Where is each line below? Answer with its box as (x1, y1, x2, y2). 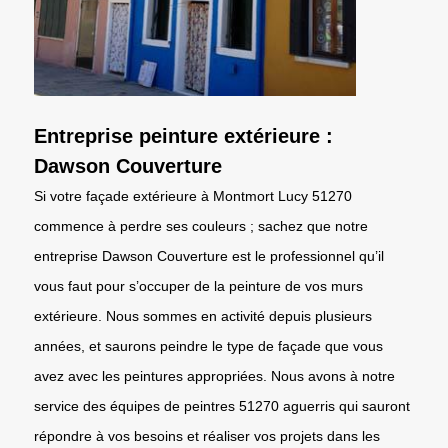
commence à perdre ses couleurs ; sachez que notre (34, 217, 368, 234)
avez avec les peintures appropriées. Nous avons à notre (34, 367, 395, 384)
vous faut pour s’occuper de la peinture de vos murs (34, 277, 363, 294)
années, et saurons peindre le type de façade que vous (34, 337, 383, 354)
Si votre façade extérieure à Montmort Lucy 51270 (34, 187, 352, 204)
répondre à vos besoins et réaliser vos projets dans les (34, 427, 380, 444)
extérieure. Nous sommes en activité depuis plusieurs (34, 307, 372, 324)
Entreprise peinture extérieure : (34, 124, 333, 147)
